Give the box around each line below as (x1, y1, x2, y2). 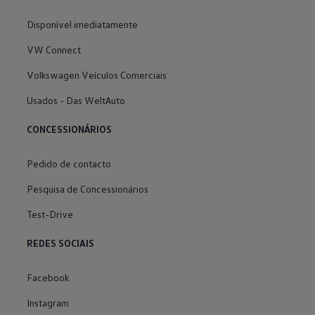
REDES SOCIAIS (27, 237, 95, 249)
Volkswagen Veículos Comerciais (27, 68, 167, 81)
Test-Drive (27, 207, 74, 220)
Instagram (27, 296, 70, 309)
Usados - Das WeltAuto (27, 94, 126, 106)
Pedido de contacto (27, 157, 112, 169)
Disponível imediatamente (27, 18, 139, 30)
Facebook (27, 271, 70, 283)
